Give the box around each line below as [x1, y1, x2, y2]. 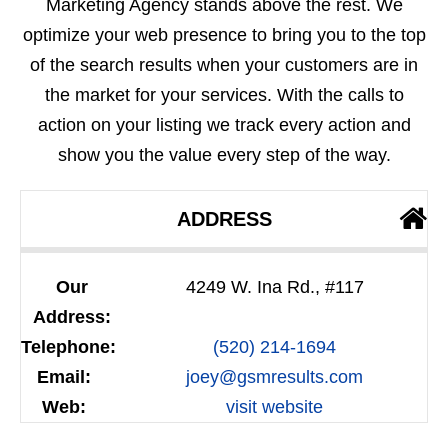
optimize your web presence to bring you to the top [22, 25, 426, 46]
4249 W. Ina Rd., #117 [185, 277, 364, 298]
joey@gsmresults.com [186, 367, 363, 388]
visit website [226, 397, 323, 418]
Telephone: [21, 337, 116, 358]
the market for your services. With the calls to [44, 85, 404, 106]
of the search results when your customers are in [30, 55, 418, 76]
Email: [37, 367, 91, 388]
